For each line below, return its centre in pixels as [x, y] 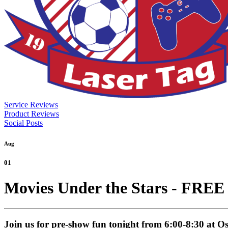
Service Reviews [31, 104]
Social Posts [23, 123]
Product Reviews [32, 113]
